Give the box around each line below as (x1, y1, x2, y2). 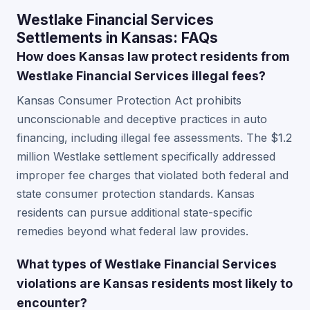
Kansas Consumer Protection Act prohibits (17, 93, 241, 107)
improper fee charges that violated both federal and (17, 168, 289, 182)
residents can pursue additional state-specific (17, 206, 253, 219)
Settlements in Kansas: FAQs (17, 29, 218, 46)
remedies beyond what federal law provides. (17, 224, 248, 238)
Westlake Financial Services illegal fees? (17, 69, 266, 83)
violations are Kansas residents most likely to (17, 276, 293, 291)
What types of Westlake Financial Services (17, 257, 277, 271)
